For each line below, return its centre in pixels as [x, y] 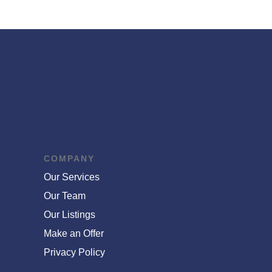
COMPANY [69, 158]
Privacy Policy [74, 252]
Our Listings [69, 214]
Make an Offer [73, 233]
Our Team [64, 195]
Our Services [71, 177]
